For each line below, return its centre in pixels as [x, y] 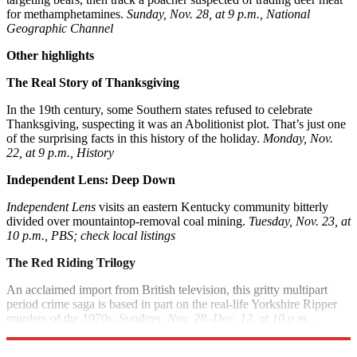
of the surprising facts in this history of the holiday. [135, 139]
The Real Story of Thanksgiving [93, 83]
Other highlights [50, 56]
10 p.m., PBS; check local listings [91, 236]
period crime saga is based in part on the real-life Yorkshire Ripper [172, 304]
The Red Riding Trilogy [71, 263]
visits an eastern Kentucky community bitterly [212, 207]
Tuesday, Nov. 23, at [300, 222]
